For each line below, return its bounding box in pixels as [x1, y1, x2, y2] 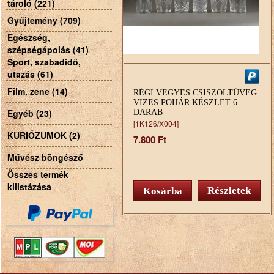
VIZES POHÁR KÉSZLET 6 [133, 98, 237, 108]
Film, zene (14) [7, 85, 68, 97]
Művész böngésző [7, 151, 83, 163]
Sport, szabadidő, [7, 56, 81, 68]
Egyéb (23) [7, 107, 52, 119]
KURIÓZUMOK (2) [7, 129, 80, 141]
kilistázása [7, 180, 51, 193]
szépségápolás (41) [7, 43, 89, 56]
